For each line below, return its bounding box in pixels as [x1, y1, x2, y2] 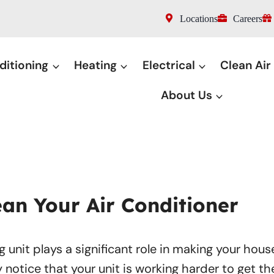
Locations [179, 13, 218, 24]
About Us [160, 87, 212, 103]
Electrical [142, 57, 195, 73]
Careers [232, 13, 262, 24]
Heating [73, 57, 117, 73]
